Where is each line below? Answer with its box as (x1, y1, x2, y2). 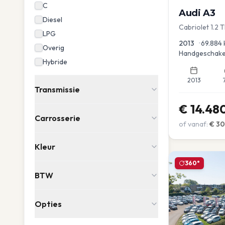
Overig (43, 43, 64, 52)
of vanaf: (179, 119, 208, 129)
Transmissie (35, 84, 80, 94)
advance (179, 32, 206, 42)
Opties (35, 199, 62, 209)
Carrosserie (35, 113, 80, 123)
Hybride (43, 57, 67, 66)
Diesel (43, 15, 62, 24)
